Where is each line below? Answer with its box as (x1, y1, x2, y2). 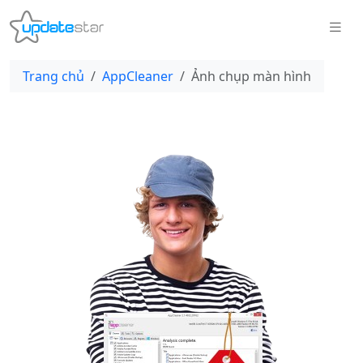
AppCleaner (102, 67, 173, 85)
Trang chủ (23, 67, 84, 85)
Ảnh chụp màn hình (191, 67, 311, 85)
